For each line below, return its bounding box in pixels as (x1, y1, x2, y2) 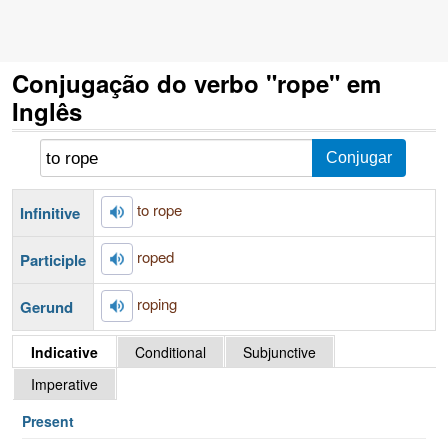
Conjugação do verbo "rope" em (12, 66, 381, 100)
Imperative (31, 374, 98, 394)
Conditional (135, 342, 206, 362)
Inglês (12, 94, 82, 128)
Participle (20, 248, 86, 271)
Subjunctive (243, 342, 316, 362)
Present (22, 411, 74, 431)
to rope (137, 198, 182, 220)
